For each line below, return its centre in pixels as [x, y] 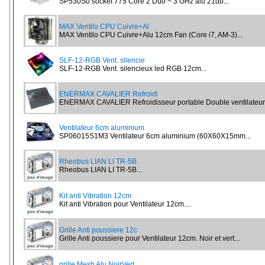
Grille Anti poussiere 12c [98, 230]
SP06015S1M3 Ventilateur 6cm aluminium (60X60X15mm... [155, 136]
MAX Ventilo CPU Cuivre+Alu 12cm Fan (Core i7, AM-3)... [151, 35]
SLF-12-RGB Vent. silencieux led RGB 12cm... [133, 69]
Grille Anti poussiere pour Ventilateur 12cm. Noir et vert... [149, 238]
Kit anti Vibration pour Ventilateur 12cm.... [125, 204]
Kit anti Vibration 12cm [95, 196]
